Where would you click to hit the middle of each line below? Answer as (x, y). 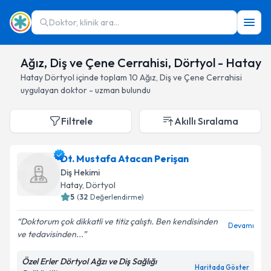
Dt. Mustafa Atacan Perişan (125, 158)
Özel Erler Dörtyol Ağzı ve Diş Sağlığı (89, 261)
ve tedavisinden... (50, 234)
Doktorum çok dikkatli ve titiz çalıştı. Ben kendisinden (119, 221)
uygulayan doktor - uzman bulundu (86, 90)
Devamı (241, 225)
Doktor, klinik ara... (84, 22)
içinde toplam (101, 77)
